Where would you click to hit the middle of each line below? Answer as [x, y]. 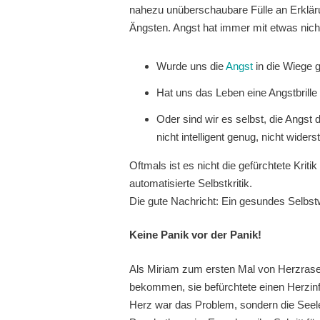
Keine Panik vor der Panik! [196, 235]
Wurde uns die [191, 66]
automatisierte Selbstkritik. [191, 183]
